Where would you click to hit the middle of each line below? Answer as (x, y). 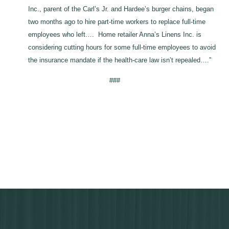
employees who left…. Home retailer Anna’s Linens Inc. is (115, 35)
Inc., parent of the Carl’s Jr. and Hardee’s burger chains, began (121, 9)
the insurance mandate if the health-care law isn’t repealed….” (120, 60)
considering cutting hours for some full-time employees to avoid (122, 48)
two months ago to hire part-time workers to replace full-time (117, 22)
